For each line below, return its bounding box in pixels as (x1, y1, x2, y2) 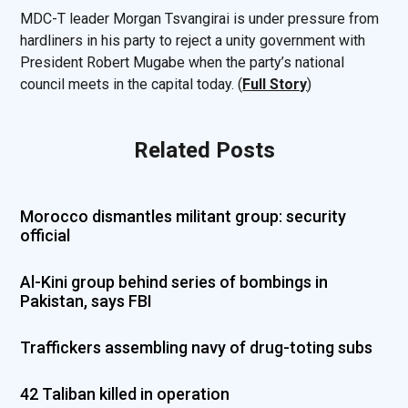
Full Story (242, 76, 308, 94)
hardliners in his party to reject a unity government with (20, 32, 366, 50)
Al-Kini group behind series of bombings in (20, 272, 329, 292)
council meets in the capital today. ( (20, 76, 243, 94)
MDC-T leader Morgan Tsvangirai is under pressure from (20, 10, 380, 28)
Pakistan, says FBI (20, 291, 153, 311)
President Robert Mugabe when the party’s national (20, 54, 345, 72)
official (20, 226, 71, 246)
